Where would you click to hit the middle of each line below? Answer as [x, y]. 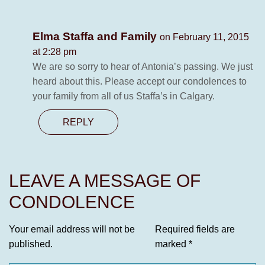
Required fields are [195, 230]
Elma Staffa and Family [96, 37]
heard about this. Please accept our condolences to [140, 82]
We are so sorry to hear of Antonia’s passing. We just [143, 67]
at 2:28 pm [54, 52]
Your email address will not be [72, 230]
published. [31, 244]
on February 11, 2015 [204, 37]
